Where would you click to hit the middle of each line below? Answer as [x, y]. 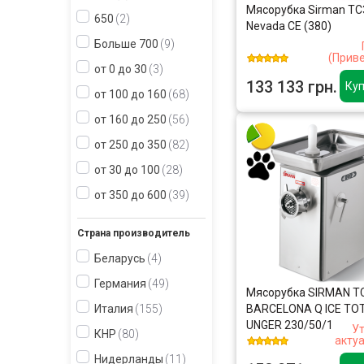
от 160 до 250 [130, 119]
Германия [120, 284]
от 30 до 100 [127, 170]
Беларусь [120, 258]
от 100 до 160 [130, 94]
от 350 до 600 [130, 195]
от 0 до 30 [121, 69]
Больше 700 [126, 44]
